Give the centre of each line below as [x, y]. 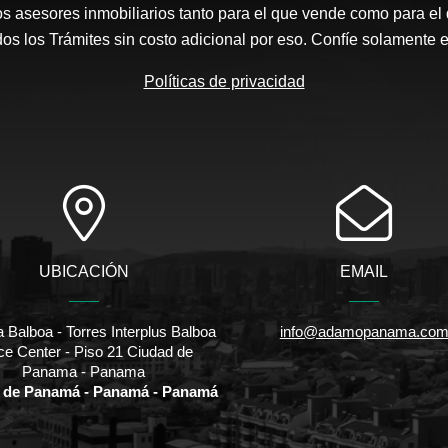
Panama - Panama [84, 371]
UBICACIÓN [83, 271]
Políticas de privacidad [224, 81]
